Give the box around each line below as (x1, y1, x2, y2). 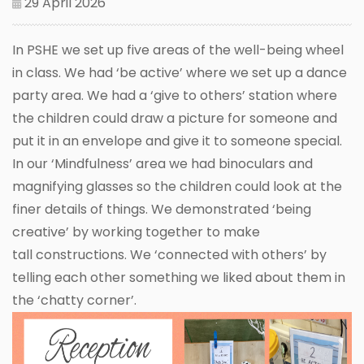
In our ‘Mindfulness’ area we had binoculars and (12, 154, 313, 173)
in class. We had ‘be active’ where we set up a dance (12, 63, 347, 82)
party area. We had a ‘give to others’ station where (12, 85, 337, 105)
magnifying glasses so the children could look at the (12, 176, 342, 196)
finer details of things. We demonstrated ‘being (12, 199, 311, 219)
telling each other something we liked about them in (12, 267, 345, 287)
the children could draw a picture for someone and (12, 108, 337, 128)
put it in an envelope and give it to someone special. (12, 131, 342, 150)
